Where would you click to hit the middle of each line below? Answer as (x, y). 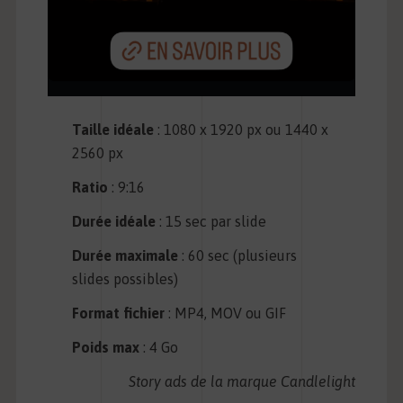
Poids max (106, 348)
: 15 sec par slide (211, 222)
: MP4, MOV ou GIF (226, 313)
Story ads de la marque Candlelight (242, 382)
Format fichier (119, 313)
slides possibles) (125, 279)
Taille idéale (113, 130)
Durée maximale (125, 256)
